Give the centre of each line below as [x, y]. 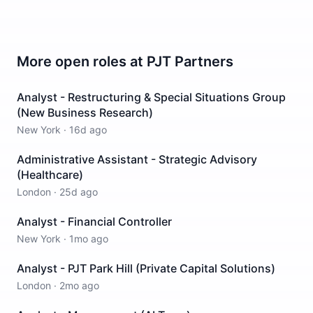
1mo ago [89, 239]
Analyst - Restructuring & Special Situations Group [151, 97]
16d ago [88, 130]
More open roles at [82, 61]
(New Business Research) [85, 112]
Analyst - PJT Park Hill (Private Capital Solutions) [146, 268]
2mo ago [79, 285]
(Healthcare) [50, 175]
